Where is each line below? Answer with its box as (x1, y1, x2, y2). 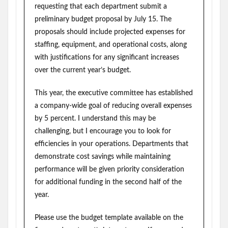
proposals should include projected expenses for (35, 28, 185, 36)
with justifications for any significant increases (35, 54, 179, 61)
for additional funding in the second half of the (35, 179, 182, 186)
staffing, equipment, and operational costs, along (35, 41, 187, 48)
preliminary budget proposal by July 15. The (35, 16, 172, 23)
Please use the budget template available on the (35, 214, 183, 221)
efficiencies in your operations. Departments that (35, 140, 188, 148)
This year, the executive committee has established (35, 90, 193, 97)
